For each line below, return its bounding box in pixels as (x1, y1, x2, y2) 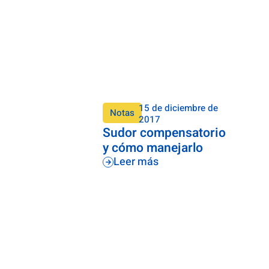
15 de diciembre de (139, 101, 219, 115)
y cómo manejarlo (103, 139, 204, 158)
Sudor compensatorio (103, 124, 226, 143)
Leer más (113, 154, 159, 171)
